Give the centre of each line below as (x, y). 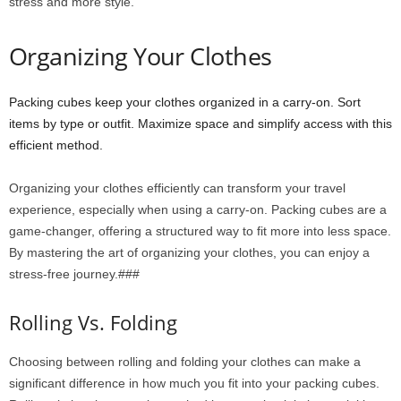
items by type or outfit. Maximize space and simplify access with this (200, 123)
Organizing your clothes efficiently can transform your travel (177, 188)
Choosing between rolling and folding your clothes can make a (185, 361)
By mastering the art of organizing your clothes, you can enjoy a (189, 252)
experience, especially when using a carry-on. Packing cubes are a (198, 209)
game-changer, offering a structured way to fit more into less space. (200, 230)
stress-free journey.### (74, 273)
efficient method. (56, 145)
